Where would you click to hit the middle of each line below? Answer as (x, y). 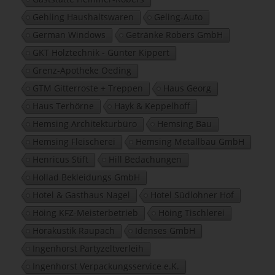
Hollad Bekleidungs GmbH (86, 177)
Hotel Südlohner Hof (192, 195)
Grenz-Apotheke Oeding (82, 70)
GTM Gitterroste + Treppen (87, 88)
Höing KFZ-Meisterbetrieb (85, 212)
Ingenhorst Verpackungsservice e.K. (106, 266)
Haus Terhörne (63, 106)
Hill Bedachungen (145, 159)
